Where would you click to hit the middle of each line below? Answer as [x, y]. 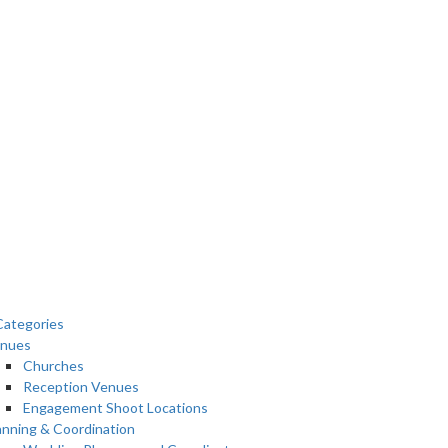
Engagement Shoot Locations [115, 407]
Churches [53, 365]
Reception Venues [81, 386]
